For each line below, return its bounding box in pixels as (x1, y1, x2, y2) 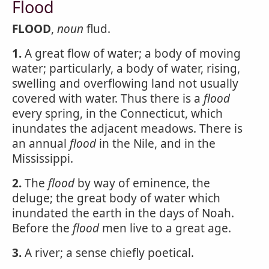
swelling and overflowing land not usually (12, 76, 238, 91)
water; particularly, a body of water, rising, (12, 61, 240, 76)
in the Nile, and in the (96, 136, 216, 151)
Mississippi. (12, 151, 73, 166)
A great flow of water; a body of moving (22, 46, 241, 61)
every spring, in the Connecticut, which (12, 106, 223, 121)
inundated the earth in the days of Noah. (12, 205, 234, 221)
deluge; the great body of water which (12, 190, 220, 206)
